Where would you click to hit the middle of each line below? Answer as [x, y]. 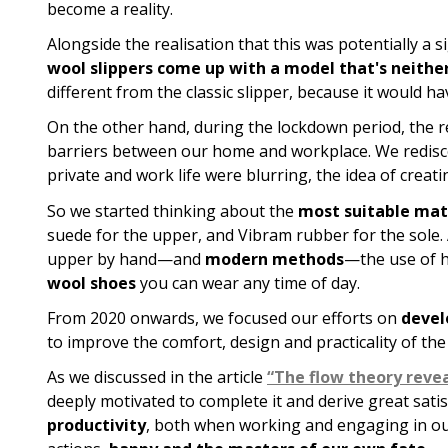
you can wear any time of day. [248, 282]
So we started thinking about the [172, 210]
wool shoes [91, 282]
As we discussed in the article [157, 376]
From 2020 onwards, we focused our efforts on [224, 317]
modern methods [274, 258]
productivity [96, 424]
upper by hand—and [126, 258]
